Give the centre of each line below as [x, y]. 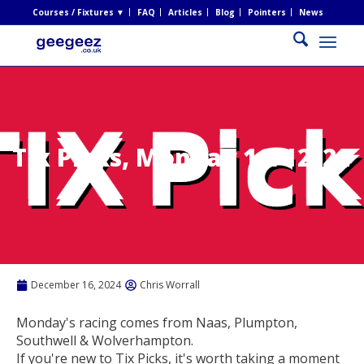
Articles [185, 12]
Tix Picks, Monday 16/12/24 [182, 157]
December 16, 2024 [76, 285]
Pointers [266, 12]
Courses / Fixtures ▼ [78, 12]
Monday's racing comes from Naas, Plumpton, [157, 322]
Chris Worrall [170, 285]
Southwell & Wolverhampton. [105, 340]
